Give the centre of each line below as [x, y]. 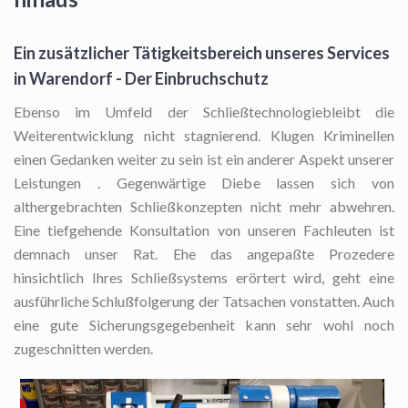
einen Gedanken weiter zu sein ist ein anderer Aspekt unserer [204, 159]
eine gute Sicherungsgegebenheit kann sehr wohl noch [204, 325]
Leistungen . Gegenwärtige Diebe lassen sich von [204, 183]
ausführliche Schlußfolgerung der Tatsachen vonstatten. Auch [204, 301]
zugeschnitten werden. [83, 349]
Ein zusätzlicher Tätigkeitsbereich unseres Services [202, 53]
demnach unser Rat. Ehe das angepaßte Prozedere [204, 254]
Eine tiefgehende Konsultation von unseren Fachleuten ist [204, 230]
